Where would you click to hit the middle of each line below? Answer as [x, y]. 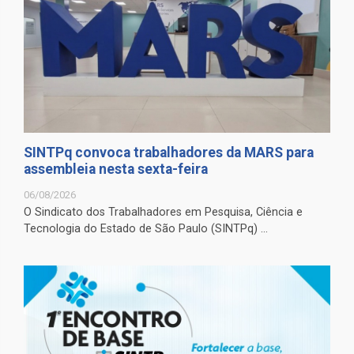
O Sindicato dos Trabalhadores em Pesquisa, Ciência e [163, 213]
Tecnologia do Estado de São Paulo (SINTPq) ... [146, 229]
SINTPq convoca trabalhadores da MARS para [169, 153]
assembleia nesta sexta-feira [116, 169]
